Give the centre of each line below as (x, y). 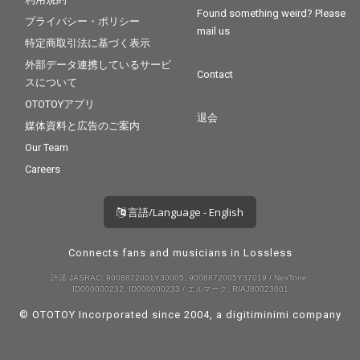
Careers (43, 170)
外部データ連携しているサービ (98, 65)
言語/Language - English (184, 213)
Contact (215, 75)
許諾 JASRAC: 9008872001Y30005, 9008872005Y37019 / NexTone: (180, 278)
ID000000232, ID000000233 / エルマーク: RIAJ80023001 (180, 289)
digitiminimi (257, 315)
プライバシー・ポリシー (83, 22)
